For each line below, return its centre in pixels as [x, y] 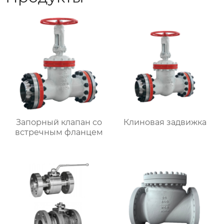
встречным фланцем [59, 132]
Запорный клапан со [59, 122]
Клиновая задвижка [165, 122]
